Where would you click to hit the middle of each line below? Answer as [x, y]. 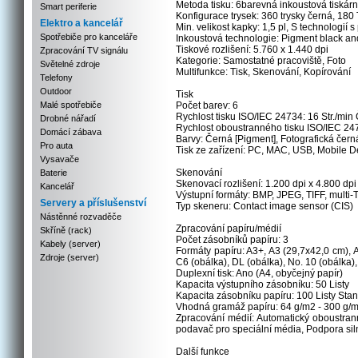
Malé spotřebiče [71, 105]
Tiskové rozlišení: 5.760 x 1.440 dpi [252, 50]
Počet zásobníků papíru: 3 [232, 240]
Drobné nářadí [68, 118]
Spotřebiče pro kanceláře [89, 37]
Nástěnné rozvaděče [81, 217]
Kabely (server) [70, 244]
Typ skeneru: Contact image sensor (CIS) [265, 206]
